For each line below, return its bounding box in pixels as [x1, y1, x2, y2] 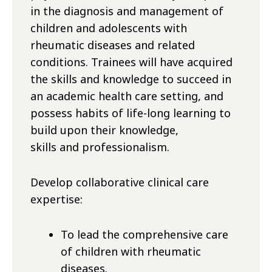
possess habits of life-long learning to [30, 106, 231, 121]
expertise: [30, 192, 83, 207]
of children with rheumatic [61, 244, 201, 259]
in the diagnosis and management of [30, 4, 223, 19]
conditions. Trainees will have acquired [30, 55, 233, 70]
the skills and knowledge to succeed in [30, 72, 231, 87]
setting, [160, 89, 201, 104]
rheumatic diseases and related [30, 38, 195, 53]
